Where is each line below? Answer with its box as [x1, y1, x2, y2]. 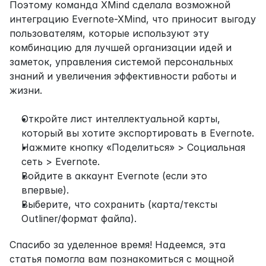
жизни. [9, 84, 42, 96]
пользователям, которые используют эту [9, 27, 209, 39]
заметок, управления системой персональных [9, 55, 233, 68]
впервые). [21, 183, 69, 196]
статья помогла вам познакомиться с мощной [9, 252, 234, 265]
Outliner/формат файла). [21, 212, 137, 224]
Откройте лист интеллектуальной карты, [21, 112, 220, 125]
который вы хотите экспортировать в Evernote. [21, 126, 254, 139]
